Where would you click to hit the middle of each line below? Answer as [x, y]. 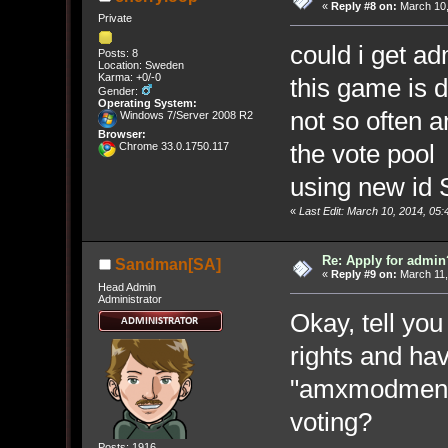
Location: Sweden [140, 64]
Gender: [119, 90]
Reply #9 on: [364, 274]
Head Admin [126, 286]
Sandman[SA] [167, 265]
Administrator [129, 298]
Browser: [121, 133]
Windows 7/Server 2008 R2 [184, 114]
